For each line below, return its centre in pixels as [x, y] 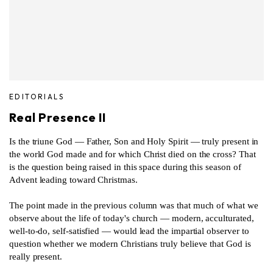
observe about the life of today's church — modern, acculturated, [132, 218]
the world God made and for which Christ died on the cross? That [133, 154]
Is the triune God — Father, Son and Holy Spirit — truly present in [134, 141]
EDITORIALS [37, 96]
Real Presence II [58, 117]
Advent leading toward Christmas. [73, 179]
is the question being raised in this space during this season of [125, 167]
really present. [36, 256]
